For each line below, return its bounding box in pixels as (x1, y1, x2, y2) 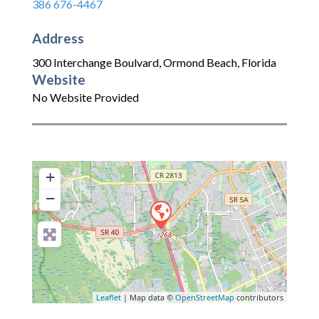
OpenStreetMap (175, 292, 234, 303)
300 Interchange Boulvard (32, 56, 159, 70)
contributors (234, 292, 283, 303)
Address (32, 29, 84, 46)
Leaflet (96, 292, 121, 303)
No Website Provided (32, 90, 139, 105)
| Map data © (121, 292, 175, 303)
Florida (241, 56, 276, 70)
